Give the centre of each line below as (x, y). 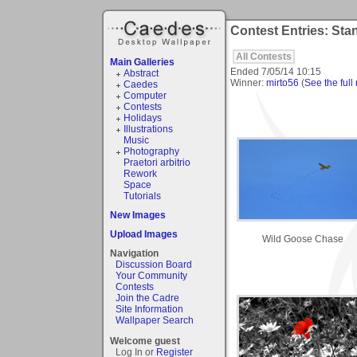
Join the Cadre (147, 298)
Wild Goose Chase (302, 239)
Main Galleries (142, 62)
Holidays (142, 118)
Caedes (140, 84)
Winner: (248, 82)
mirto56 (282, 82)
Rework (140, 173)
